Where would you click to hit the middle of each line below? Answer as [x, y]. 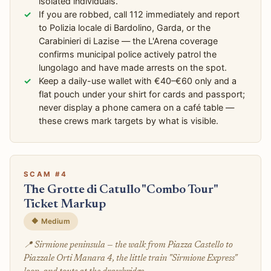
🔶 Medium [51, 221]
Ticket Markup [65, 204]
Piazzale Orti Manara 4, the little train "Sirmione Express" [130, 258]
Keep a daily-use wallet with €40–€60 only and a [138, 80]
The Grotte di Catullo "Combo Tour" [121, 190]
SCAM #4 [45, 175]
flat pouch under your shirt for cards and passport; [142, 94]
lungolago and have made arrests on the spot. [133, 67]
